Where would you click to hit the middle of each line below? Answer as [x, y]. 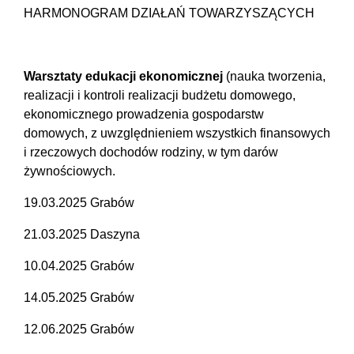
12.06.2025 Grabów [79, 330]
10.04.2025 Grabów [79, 266]
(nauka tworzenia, [274, 77]
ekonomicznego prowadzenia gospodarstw [144, 115]
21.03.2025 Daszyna [82, 235]
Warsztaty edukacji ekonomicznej [123, 77]
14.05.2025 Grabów [79, 298]
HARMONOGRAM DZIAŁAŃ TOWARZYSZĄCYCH [169, 13]
